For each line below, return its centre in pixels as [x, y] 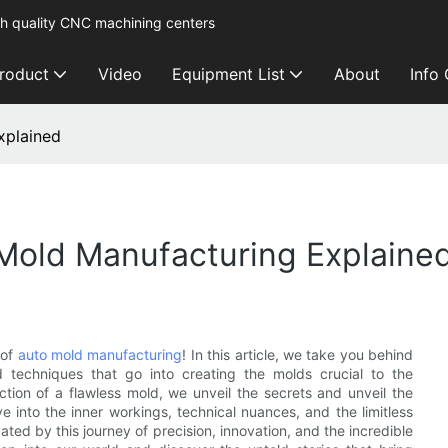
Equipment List [228, 74]
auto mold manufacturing [100, 355]
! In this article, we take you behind [298, 355]
